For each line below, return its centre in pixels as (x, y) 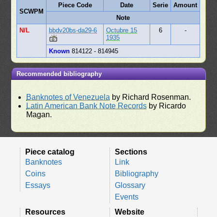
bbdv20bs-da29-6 (73, 31)
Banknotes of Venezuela (68, 97)
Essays (38, 186)
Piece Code (75, 5)
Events (127, 197)
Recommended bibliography (59, 74)
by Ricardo (167, 106)
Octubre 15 (122, 31)
